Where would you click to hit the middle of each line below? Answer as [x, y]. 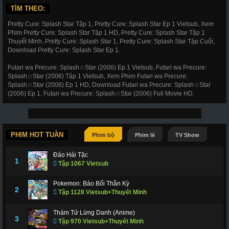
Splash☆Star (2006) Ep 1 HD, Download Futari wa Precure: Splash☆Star [109, 85]
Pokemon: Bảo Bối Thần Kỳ [91, 184]
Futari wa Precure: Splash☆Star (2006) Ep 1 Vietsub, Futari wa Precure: [107, 67]
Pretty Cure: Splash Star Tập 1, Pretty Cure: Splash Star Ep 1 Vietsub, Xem [111, 24]
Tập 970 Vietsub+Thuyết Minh [100, 221]
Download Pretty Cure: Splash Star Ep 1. [64, 50]
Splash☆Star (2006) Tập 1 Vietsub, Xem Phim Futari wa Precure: [98, 76]
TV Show [187, 135]
